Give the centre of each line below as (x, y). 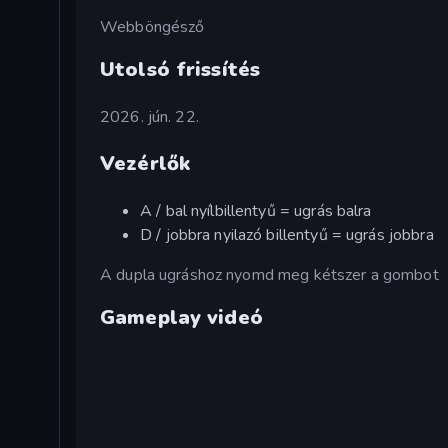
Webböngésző (152, 26)
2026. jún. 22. (149, 116)
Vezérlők (145, 163)
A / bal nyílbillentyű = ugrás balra (256, 210)
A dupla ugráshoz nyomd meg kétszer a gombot (269, 274)
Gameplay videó (181, 318)
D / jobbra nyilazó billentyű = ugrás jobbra (287, 234)
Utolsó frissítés (180, 69)
